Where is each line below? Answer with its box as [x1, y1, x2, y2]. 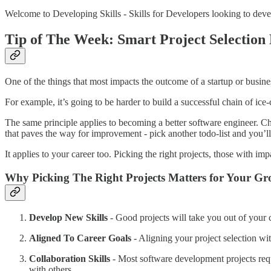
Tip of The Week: [5, 31, 117, 48]
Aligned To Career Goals [29, 232, 131, 243]
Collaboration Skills [29, 253, 110, 264]
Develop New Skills [29, 212, 108, 223]
